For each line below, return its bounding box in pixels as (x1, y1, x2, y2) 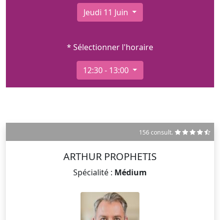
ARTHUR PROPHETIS (63, 149, 157, 163)
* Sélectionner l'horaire (67, 41, 153, 53)
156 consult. (139, 128, 173, 137)
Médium (114, 166, 147, 178)
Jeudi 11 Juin (83, 6, 130, 18)
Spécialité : (73, 166, 114, 178)
